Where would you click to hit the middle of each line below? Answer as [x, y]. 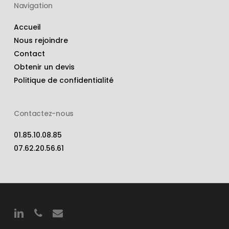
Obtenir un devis [44, 67]
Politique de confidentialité [63, 80]
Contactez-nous [43, 113]
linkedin [26, 212]
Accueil [27, 27]
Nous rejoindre [41, 40]
